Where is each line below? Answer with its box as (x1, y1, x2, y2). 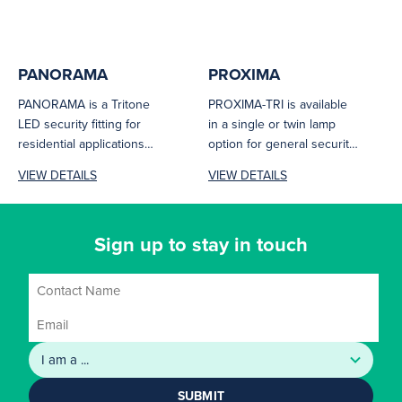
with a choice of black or (18, 154, 153, 173)
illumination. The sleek (208, 154, 331, 173)
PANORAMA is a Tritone (18, 95, 150, 114)
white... (18, 174, 56, 193)
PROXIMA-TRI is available (208, 95, 347, 114)
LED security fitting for (18, 115, 141, 134)
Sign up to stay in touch (94, 230, 308, 259)
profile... (208, 174, 251, 193)
